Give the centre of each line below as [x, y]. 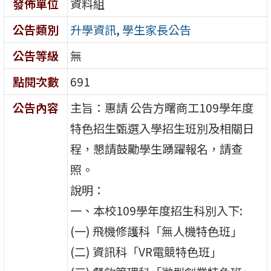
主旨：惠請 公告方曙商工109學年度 [162, 107]
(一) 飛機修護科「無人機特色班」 [156, 231]
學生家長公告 [157, 29]
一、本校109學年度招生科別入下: [157, 210]
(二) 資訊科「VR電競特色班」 [146, 251]
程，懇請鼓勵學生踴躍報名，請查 [157, 149]
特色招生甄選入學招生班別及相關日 [162, 128]
